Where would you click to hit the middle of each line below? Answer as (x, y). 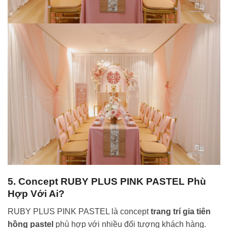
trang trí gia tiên (181, 211)
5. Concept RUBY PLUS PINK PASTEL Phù (107, 181)
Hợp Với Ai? (36, 193)
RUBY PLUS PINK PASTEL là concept (79, 211)
